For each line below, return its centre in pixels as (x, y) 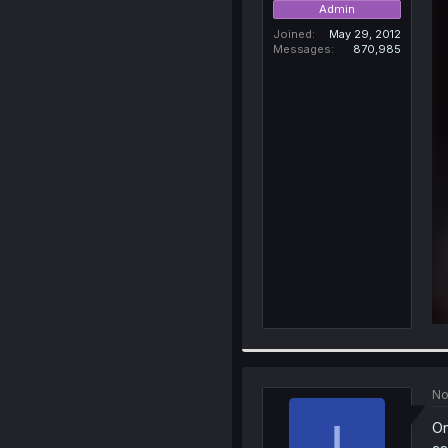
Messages (301, 48)
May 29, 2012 (364, 33)
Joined (292, 33)
